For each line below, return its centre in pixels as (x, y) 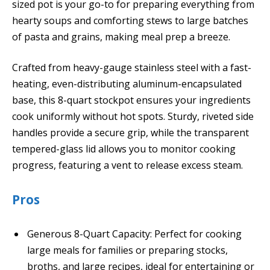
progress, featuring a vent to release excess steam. (127, 165)
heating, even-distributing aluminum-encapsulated (127, 84)
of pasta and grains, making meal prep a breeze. (121, 36)
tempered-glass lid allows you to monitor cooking (124, 149)
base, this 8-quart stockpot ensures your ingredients (131, 100)
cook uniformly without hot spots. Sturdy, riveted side (133, 117)
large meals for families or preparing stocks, (127, 250)
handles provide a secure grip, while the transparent (130, 133)
